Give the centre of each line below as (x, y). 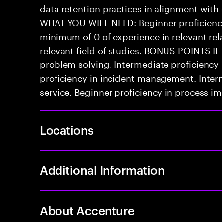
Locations (67, 130)
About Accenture (87, 210)
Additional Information (102, 170)
